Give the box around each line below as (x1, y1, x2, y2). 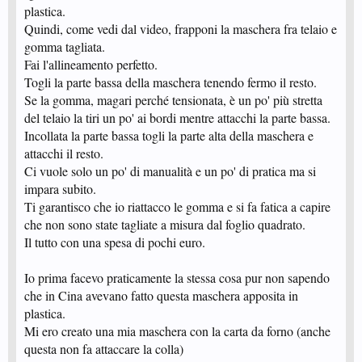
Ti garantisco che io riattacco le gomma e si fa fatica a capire (24, 198, 330, 215)
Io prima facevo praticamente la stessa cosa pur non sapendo (24, 269, 330, 286)
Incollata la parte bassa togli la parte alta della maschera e (24, 127, 314, 144)
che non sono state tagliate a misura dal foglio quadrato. (24, 216, 305, 233)
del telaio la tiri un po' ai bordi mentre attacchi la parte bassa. (24, 109, 330, 126)
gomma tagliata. (24, 38, 105, 55)
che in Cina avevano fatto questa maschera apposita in (24, 287, 298, 304)
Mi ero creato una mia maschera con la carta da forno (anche (24, 322, 330, 339)
